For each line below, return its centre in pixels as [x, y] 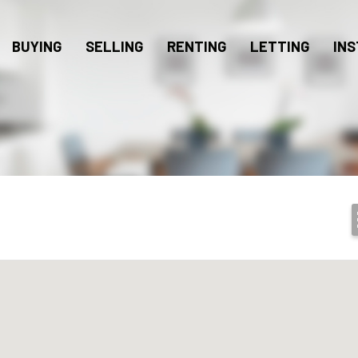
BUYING [37, 46]
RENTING [197, 46]
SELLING [114, 46]
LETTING [280, 46]
